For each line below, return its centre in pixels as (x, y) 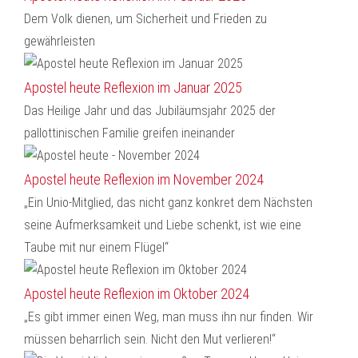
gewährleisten (60, 41)
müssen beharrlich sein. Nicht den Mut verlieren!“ (150, 339)
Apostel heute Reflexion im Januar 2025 (133, 88)
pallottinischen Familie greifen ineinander (129, 133)
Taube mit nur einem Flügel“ (96, 247)
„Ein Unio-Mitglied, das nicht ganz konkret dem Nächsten (168, 203)
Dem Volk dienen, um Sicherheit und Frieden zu (145, 19)
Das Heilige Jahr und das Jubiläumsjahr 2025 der (150, 111)
